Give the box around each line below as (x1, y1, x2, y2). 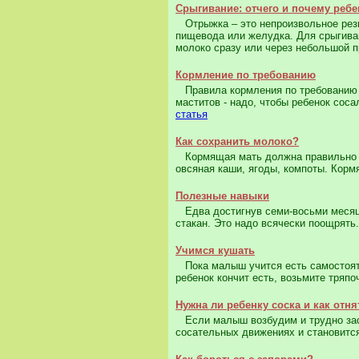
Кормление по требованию (175, 69, 316, 82)
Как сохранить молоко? (175, 135, 299, 148)
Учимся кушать (175, 244, 255, 257)
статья (175, 108, 208, 121)
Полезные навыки (175, 190, 269, 203)
